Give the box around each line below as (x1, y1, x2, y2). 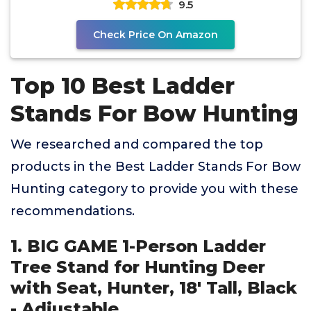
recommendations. (10, 203, 135, 219)
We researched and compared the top (10, 137, 263, 152)
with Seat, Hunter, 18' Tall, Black (10, 278, 297, 298)
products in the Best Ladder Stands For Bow (10, 159, 301, 174)
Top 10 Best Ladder (10, 72, 235, 99)
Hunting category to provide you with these (10, 181, 299, 196)
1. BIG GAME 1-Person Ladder (10, 236, 266, 256)
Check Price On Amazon (93, 28, 218, 41)
